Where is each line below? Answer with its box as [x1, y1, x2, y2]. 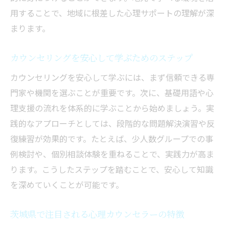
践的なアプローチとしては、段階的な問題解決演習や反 [10, 117, 215, 130]
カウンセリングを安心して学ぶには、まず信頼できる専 [10, 71, 215, 84]
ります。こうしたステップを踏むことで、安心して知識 [10, 163, 213, 176]
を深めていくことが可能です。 [10, 178, 124, 191]
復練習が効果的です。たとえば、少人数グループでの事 [10, 132, 213, 145]
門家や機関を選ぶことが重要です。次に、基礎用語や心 [10, 86, 214, 99]
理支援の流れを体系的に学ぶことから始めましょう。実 [10, 102, 214, 114]
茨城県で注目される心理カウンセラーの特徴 [10, 208, 184, 221]
